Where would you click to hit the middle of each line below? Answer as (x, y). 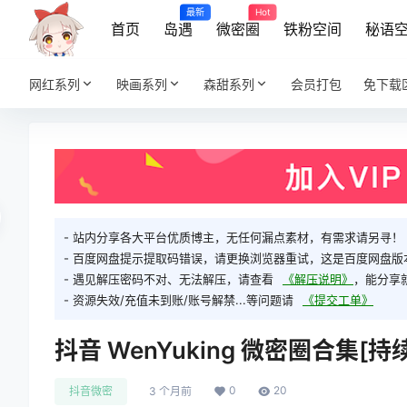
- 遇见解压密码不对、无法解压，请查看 (169, 279)
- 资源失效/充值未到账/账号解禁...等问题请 (179, 300)
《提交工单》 (338, 300)
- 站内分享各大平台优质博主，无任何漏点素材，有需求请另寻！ (233, 238)
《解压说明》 (318, 279)
